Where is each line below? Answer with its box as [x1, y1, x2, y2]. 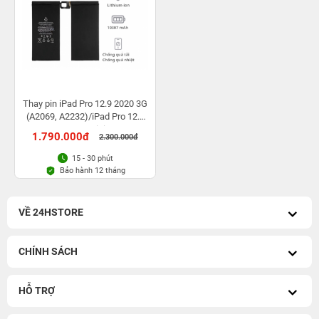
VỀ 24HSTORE [19, 206, 83, 218]
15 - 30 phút [72, 153, 113, 163]
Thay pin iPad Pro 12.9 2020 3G [23, 98, 147, 109]
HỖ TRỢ [19, 285, 55, 296]
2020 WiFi [65, 124, 105, 135]
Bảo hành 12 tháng [60, 166, 125, 175]
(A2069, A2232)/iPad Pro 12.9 [26, 111, 145, 122]
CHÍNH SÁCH [19, 246, 78, 257]
